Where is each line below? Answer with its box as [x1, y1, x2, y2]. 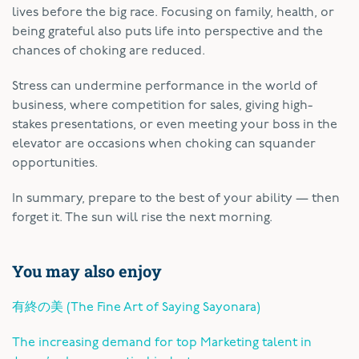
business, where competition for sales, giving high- [12, 99, 313, 112]
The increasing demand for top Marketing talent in [12, 336, 312, 349]
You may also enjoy [12, 260, 162, 281]
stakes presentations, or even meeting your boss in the [12, 118, 337, 131]
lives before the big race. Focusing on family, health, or [12, 6, 334, 19]
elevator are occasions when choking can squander [12, 137, 316, 151]
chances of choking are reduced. [12, 44, 205, 58]
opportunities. [12, 156, 98, 170]
